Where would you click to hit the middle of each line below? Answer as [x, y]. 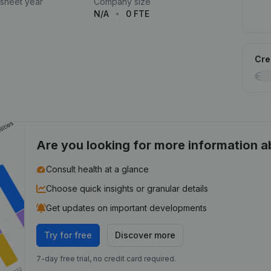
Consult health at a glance [98, 169]
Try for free [68, 235]
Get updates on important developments [127, 208]
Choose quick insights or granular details [127, 188]
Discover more [145, 235]
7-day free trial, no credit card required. [106, 259]
